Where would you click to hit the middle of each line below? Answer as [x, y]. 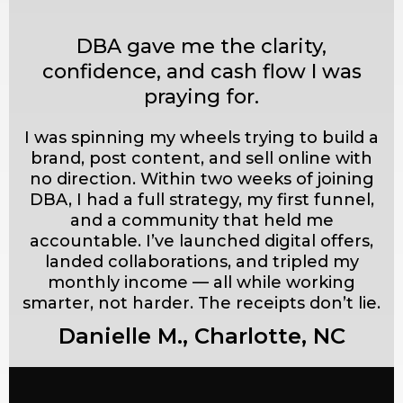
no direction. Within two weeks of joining [201, 179]
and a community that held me [201, 220]
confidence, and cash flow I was [201, 71]
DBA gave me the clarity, [201, 46]
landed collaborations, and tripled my [201, 261]
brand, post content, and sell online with [201, 158]
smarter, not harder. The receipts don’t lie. [201, 303]
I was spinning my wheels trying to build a [201, 137]
